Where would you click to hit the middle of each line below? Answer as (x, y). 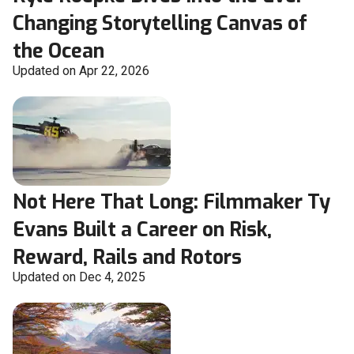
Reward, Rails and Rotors (127, 258)
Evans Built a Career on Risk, (142, 230)
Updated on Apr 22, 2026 (81, 71)
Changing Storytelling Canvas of (160, 24)
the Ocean (58, 51)
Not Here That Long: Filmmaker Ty (171, 202)
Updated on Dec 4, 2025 (79, 277)
